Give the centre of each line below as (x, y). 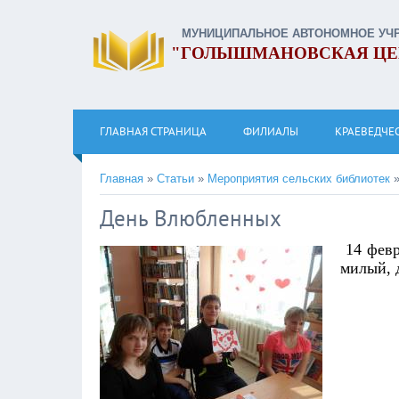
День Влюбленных (191, 218)
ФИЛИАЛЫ (271, 131)
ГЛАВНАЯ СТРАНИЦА (153, 131)
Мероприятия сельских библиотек (299, 179)
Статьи (175, 179)
